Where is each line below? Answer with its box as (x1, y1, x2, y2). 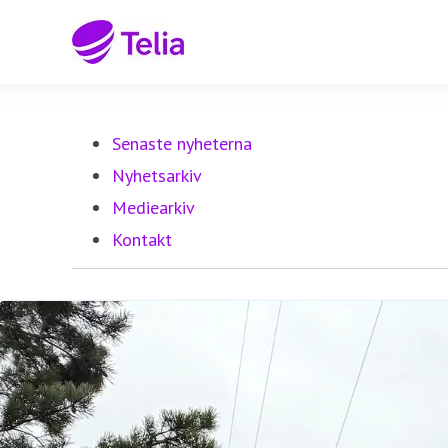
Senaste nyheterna (112, 132, 252, 155)
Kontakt (112, 228, 172, 251)
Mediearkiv (112, 196, 195, 219)
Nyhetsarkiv (112, 164, 202, 187)
